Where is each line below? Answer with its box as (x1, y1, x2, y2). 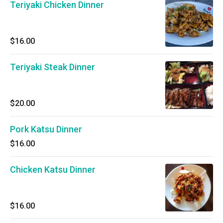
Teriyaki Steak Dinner (10, 62, 95, 72)
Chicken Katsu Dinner (10, 164, 96, 175)
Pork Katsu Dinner (10, 124, 82, 134)
